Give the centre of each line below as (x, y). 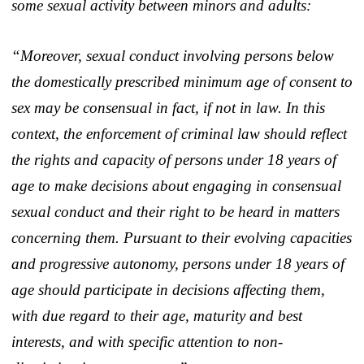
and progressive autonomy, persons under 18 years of (178, 263)
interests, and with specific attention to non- (147, 341)
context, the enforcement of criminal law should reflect (179, 133)
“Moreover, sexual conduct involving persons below (173, 55)
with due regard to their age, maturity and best (157, 315)
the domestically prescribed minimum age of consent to (182, 81)
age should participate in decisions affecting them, (168, 289)
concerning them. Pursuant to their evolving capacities (182, 237)
